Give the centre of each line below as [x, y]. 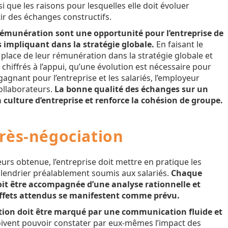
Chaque [187, 173]
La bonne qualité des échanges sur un [131, 89]
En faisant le [179, 45]
